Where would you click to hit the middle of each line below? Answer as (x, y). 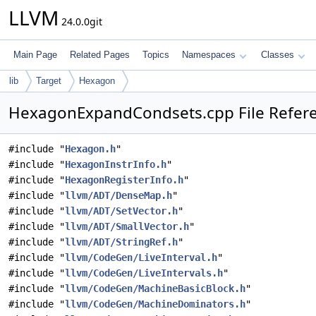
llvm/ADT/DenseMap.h (119, 195)
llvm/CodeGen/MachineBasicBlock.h (155, 288)
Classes (278, 55)
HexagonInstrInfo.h (116, 164)
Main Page (35, 55)
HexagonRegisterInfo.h (124, 180)
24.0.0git (80, 22)
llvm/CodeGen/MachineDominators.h (155, 304)
